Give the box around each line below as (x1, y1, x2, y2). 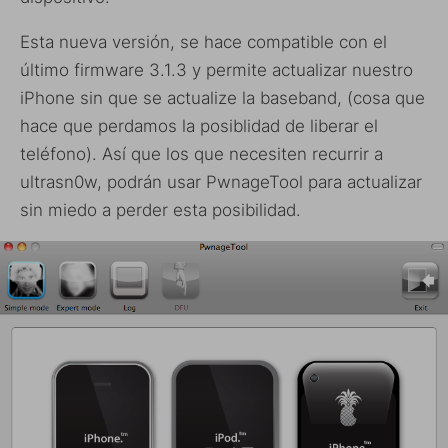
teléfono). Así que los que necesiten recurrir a (20, 144, 383, 165)
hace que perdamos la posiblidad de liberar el (20, 116, 378, 137)
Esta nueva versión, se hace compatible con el (20, 32, 387, 53)
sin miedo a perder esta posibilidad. (20, 200, 301, 221)
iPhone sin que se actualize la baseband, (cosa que (20, 88, 425, 109)
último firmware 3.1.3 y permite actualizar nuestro (20, 60, 413, 81)
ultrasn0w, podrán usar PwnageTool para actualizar (20, 172, 422, 193)
